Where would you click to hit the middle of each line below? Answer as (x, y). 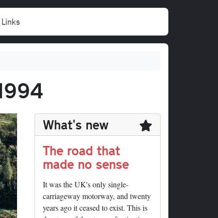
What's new (76, 125)
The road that (82, 150)
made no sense (86, 164)
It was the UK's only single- (86, 184)
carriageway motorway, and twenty (97, 196)
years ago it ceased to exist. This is (95, 208)
